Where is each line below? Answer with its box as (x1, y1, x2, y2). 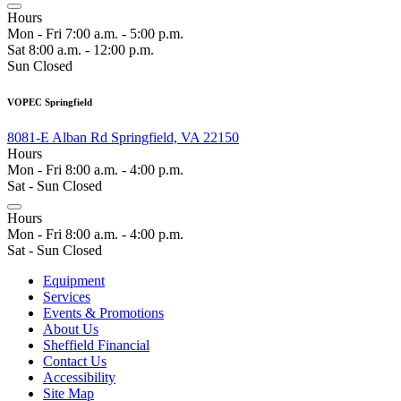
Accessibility (43, 369, 115, 385)
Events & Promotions (43, 304, 164, 320)
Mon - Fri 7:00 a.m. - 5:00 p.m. (7, 25, 183, 41)
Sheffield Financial (43, 337, 149, 353)
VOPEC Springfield (7, 96, 92, 107)
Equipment (43, 272, 105, 288)
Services (43, 288, 90, 304)
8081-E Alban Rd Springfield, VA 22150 (7, 129, 239, 145)
